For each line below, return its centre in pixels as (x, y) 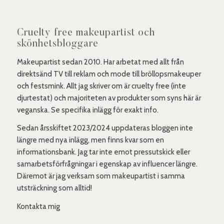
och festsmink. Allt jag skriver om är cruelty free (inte (101, 86)
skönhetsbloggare (57, 44)
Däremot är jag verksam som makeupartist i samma (101, 176)
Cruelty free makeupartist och (86, 33)
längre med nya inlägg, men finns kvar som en (90, 140)
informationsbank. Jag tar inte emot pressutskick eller (103, 152)
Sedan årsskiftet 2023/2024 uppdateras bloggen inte (105, 128)
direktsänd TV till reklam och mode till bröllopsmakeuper (109, 74)
